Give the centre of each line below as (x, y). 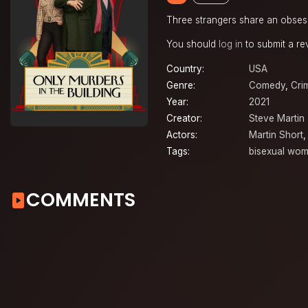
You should (192, 44)
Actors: (182, 135)
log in (231, 44)
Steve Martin (277, 119)
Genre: (181, 86)
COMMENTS (81, 199)
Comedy (267, 86)
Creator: (184, 119)
